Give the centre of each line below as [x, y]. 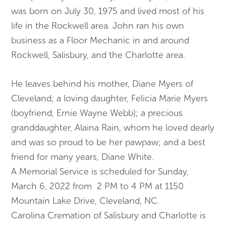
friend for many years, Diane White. [83, 157]
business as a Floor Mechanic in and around [100, 40]
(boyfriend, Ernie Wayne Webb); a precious [97, 113]
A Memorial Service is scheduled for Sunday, [100, 172]
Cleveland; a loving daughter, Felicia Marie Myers [110, 98]
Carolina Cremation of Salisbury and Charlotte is [109, 215]
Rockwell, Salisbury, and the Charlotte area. [98, 55]
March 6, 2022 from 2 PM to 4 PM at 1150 [98, 186]
